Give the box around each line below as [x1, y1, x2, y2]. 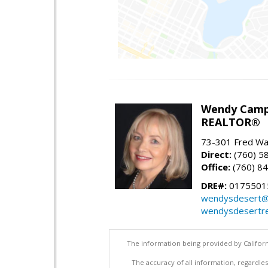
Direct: [201, 148, 232, 160]
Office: [201, 160, 230, 173]
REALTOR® [201, 114, 260, 129]
